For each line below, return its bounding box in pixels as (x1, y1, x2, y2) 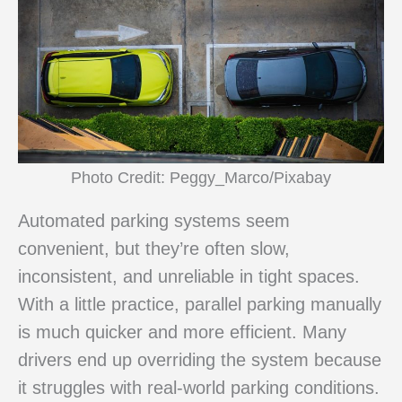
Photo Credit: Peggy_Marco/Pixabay (71, 168, 331, 188)
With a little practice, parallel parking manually (18, 294, 381, 315)
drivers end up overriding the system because (18, 350, 381, 371)
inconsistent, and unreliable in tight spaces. (18, 267, 360, 287)
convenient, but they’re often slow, (18, 239, 290, 259)
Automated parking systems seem (18, 211, 290, 232)
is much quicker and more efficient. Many (18, 322, 346, 343)
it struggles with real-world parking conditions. (18, 378, 380, 398)
